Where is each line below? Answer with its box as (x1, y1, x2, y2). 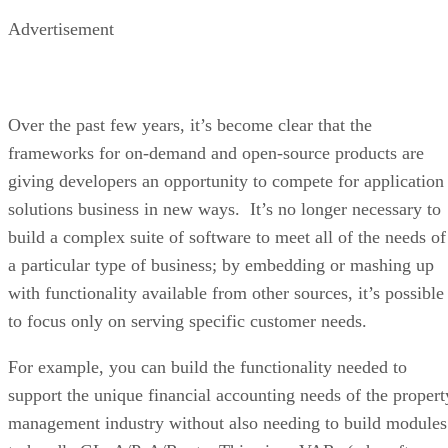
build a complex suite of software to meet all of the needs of (8, 226, 446, 247)
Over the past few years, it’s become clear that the (8, 114, 372, 135)
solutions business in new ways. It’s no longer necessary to (8, 198, 441, 219)
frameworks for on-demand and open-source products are (8, 142, 424, 163)
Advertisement (8, 18, 114, 39)
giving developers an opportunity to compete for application (8, 170, 444, 191)
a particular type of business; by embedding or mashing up (8, 254, 434, 275)
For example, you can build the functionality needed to (8, 356, 407, 377)
